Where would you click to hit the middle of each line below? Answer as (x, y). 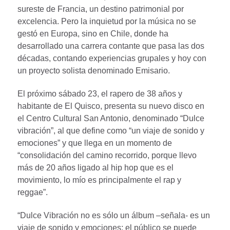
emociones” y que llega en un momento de (95, 143)
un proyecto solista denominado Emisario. (94, 71)
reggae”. (33, 193)
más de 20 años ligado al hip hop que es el (95, 168)
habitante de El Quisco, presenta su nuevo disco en (111, 106)
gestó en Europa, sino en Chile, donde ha (93, 34)
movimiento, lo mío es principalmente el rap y (99, 180)
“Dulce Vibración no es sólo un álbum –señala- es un (114, 215)
